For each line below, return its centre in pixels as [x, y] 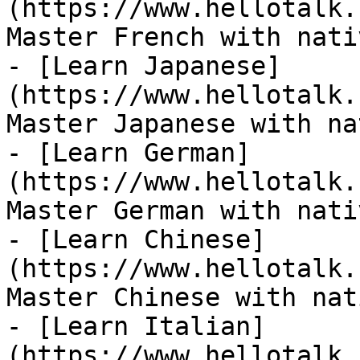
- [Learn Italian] [136, 326]
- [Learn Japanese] [144, 66]
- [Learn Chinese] [136, 239]
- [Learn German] [129, 153]
